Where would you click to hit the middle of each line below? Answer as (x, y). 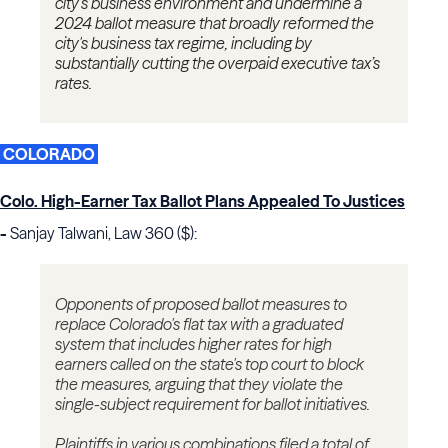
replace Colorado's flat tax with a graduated (199, 324)
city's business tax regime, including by (183, 43)
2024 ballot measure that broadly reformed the (214, 23)
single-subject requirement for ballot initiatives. (212, 404)
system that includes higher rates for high (193, 344)
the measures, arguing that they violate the (199, 384)
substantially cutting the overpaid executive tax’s (217, 63)
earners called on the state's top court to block (209, 364)
